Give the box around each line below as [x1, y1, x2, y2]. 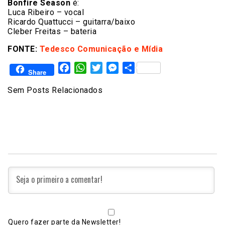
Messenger [119, 63, 159, 73]
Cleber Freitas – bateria [8, 27, 96, 37]
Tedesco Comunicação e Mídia [39, 44, 163, 54]
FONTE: [8, 44, 40, 54]
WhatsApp [86, 63, 123, 73]
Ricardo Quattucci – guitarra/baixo [8, 17, 135, 27]
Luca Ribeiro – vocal [8, 8, 84, 18]
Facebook [70, 63, 105, 73]
